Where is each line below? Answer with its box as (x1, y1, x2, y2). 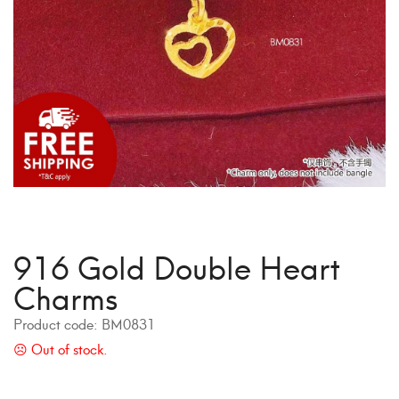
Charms (13, 271, 118, 320)
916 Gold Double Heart (13, 240, 340, 289)
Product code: (13, 312, 102, 334)
